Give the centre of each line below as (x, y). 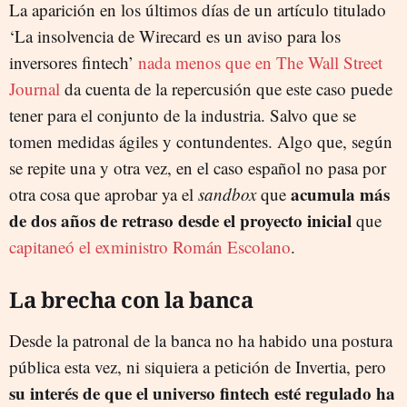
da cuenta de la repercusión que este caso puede (226, 89)
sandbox (227, 194)
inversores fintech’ (74, 62)
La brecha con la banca (131, 299)
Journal (35, 89)
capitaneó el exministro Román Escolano (150, 247)
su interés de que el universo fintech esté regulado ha (202, 393)
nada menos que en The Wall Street (260, 62)
